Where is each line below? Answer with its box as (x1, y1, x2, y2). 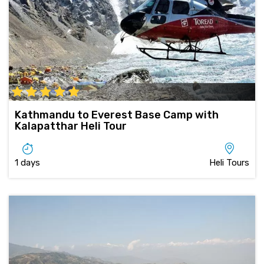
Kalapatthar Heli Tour (15, 120, 127, 133)
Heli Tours (209, 157, 249, 169)
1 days (15, 157, 40, 169)
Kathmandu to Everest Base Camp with (15, 108, 219, 122)
